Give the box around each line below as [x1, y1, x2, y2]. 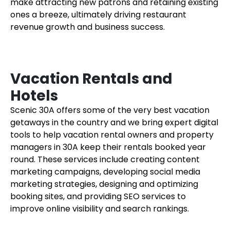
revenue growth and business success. [10, 21, 165, 33]
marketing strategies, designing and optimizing [10, 178, 198, 190]
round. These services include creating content [10, 154, 200, 165]
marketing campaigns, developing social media [10, 166, 200, 178]
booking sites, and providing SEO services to [10, 190, 186, 202]
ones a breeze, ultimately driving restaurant [10, 9, 186, 21]
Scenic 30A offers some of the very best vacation [10, 104, 209, 116]
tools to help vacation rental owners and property [10, 129, 214, 141]
